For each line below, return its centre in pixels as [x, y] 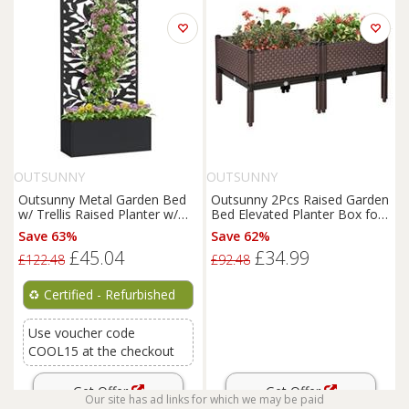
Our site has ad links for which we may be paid [204, 399]
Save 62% [241, 236]
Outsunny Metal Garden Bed [102, 199]
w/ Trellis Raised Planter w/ [98, 214]
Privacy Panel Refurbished [94, 229]
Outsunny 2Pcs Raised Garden [300, 199]
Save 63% [48, 236]
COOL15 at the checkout [101, 351]
